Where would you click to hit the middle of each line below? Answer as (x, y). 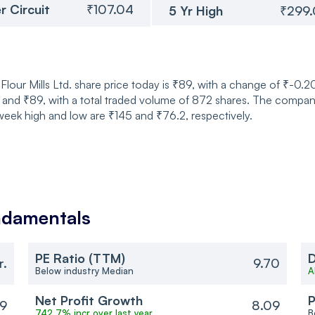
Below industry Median (84, 270)
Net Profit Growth (89, 300)
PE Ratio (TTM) (80, 258)
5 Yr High (196, 10)
